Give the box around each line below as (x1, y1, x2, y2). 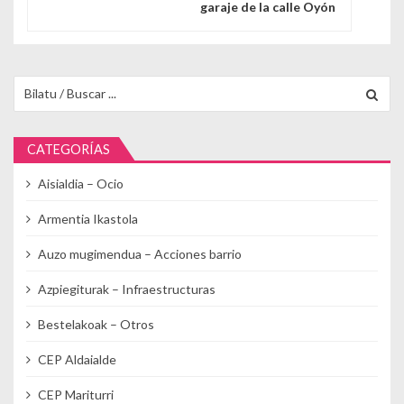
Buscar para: (14, 76, 83, 92)
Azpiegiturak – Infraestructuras (37, 280, 216, 297)
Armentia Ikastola (37, 210, 138, 226)
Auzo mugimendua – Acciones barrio (37, 245, 242, 262)
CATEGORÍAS (27, 141, 110, 157)
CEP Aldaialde (37, 351, 116, 367)
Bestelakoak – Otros (37, 316, 154, 332)
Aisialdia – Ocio (37, 175, 124, 191)
